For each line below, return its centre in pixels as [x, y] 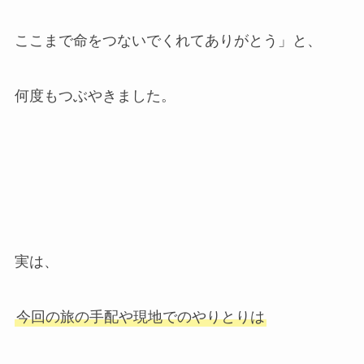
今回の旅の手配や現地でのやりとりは [140, 316]
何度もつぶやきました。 [95, 96]
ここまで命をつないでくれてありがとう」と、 [168, 41]
